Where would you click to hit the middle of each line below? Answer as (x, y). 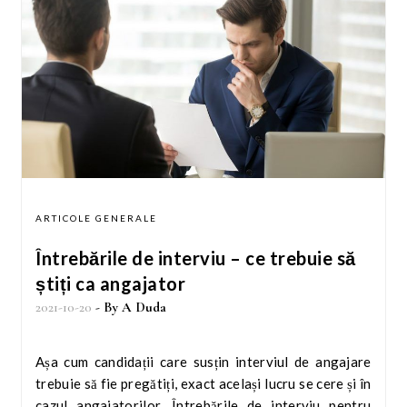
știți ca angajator (110, 283)
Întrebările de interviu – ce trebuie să (196, 258)
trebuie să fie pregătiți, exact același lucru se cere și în (203, 383)
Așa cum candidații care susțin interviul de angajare (203, 361)
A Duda (144, 307)
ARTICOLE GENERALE (96, 218)
